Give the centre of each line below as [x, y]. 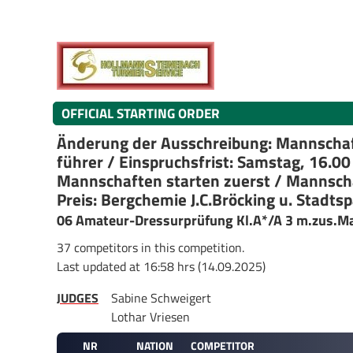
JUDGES [78, 297]
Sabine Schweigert [161, 297]
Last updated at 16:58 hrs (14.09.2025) [161, 266]
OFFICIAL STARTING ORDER [141, 113]
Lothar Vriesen [150, 316]
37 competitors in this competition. [150, 247]
